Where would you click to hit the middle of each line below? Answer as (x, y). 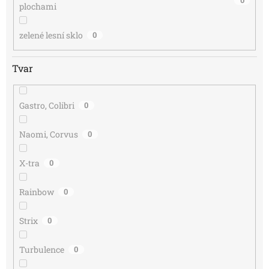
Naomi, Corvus (48, 134)
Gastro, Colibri (47, 106)
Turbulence (41, 250)
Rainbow (36, 192)
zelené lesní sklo (51, 35)
